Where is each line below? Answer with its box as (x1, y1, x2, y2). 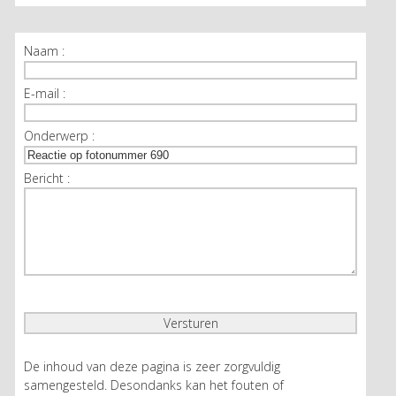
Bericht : (24, 170, 71, 187)
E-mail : (24, 85, 66, 103)
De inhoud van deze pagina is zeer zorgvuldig (24, 358, 281, 376)
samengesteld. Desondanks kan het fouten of (24, 377, 285, 394)
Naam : (24, 42, 65, 60)
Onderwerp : (24, 127, 95, 145)
